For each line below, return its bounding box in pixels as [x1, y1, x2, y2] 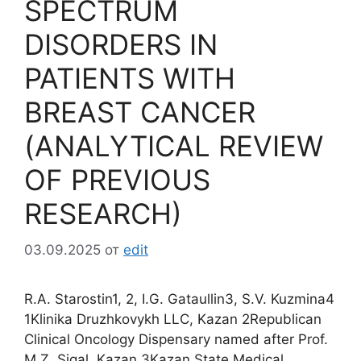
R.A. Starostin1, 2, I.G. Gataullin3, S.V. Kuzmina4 [24, 290, 334, 307]
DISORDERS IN [24, 27, 218, 62]
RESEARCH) [24, 197, 182, 231]
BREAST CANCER [24, 95, 255, 130]
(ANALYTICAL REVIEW [24, 129, 323, 164]
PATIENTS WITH [24, 61, 235, 96]
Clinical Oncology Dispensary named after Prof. [24, 330, 328, 347]
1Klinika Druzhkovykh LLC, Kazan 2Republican [24, 310, 322, 327]
